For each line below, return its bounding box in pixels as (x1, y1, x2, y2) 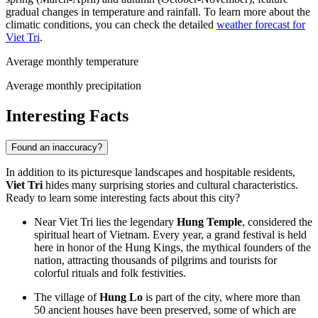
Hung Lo (99, 291, 143, 304)
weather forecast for (216, 18, 305, 31)
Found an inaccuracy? (11, 142, 102, 153)
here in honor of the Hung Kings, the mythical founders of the (34, 241, 311, 254)
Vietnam (109, 229, 147, 241)
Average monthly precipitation (6, 79, 141, 92)
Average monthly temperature (6, 55, 138, 68)
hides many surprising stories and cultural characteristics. (43, 179, 298, 192)
